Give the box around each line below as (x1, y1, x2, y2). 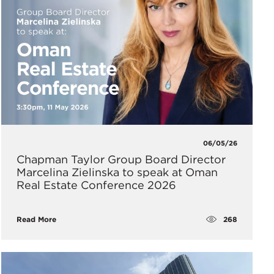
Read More (16, 215, 56, 224)
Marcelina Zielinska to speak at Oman (16, 166, 218, 179)
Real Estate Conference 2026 (16, 179, 176, 192)
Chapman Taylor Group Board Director (16, 153, 226, 166)
